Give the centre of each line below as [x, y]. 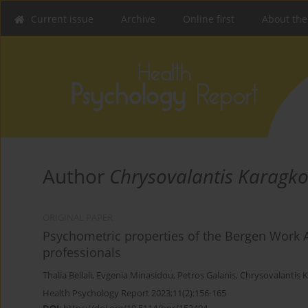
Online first [209, 19]
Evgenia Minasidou [135, 276]
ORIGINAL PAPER [78, 218]
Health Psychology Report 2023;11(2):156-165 [134, 293]
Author [76, 176]
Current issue [62, 19]
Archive [138, 19]
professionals [82, 253]
